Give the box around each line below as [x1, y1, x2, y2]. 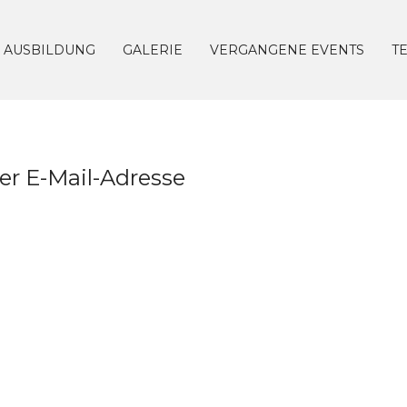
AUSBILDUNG [4, 42, 95, 58]
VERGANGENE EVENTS [210, 42, 364, 58]
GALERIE [123, 42, 183, 58]
